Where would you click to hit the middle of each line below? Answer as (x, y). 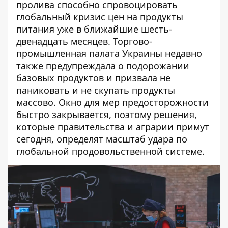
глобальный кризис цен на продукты (100, 17)
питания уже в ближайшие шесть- (94, 29)
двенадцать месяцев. (65, 41)
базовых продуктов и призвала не (93, 78)
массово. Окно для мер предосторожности (112, 102)
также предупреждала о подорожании (103, 66)
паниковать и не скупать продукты (96, 90)
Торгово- (133, 41)
